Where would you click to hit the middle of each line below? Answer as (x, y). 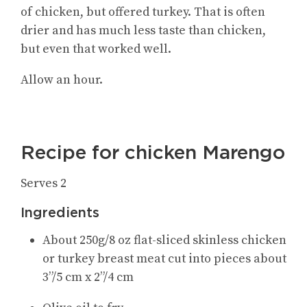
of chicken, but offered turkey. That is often (143, 12)
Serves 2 (44, 183)
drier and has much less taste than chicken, (143, 30)
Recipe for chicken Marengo (153, 152)
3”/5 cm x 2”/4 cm (88, 277)
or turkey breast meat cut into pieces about (164, 258)
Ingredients (60, 212)
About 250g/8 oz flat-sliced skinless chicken (164, 240)
